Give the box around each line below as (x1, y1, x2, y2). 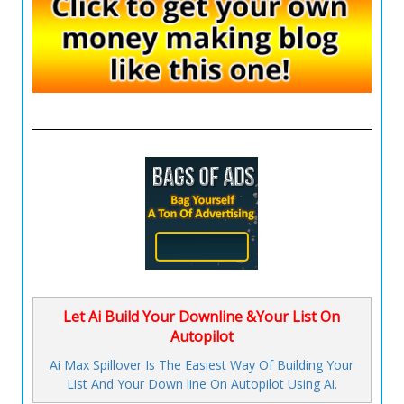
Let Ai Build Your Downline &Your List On (63, 307, 341, 327)
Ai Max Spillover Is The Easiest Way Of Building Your (50, 356, 354, 374)
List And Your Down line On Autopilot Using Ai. (66, 375, 337, 393)
